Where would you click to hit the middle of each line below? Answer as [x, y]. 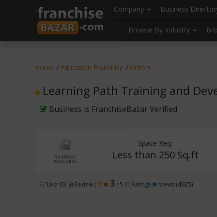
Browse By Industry [160, 30]
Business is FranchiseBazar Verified [112, 109]
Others [140, 68]
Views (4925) [175, 184]
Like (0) [56, 184]
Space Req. [155, 143]
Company [130, 9]
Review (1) [87, 184]
